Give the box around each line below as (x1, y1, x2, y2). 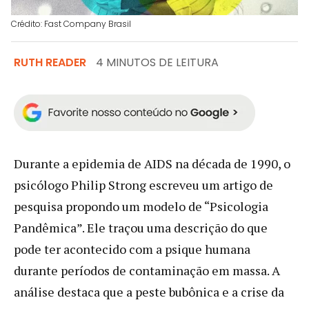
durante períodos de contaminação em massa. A (14, 261, 280, 279)
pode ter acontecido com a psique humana (14, 240, 250, 257)
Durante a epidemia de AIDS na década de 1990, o (14, 154, 290, 172)
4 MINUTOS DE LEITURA (96, 54, 219, 70)
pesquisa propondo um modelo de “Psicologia (14, 197, 268, 215)
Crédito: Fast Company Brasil (11, 17, 131, 30)
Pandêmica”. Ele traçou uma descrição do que (14, 219, 268, 236)
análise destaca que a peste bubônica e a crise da (14, 283, 284, 300)
